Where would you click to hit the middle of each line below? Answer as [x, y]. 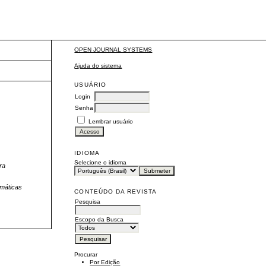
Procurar [86, 254]
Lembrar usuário [111, 121]
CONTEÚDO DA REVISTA [116, 191]
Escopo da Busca [99, 219]
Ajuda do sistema [98, 65]
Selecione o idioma [101, 162]
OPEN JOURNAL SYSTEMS [113, 50]
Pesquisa [88, 201]
